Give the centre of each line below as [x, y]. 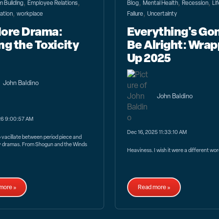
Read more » [154, 187]
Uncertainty [162, 14]
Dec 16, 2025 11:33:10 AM [157, 132]
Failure [135, 14]
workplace [30, 14]
